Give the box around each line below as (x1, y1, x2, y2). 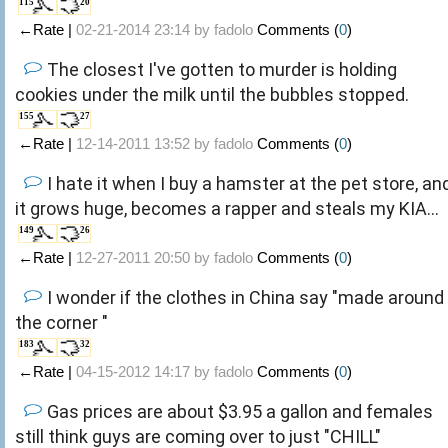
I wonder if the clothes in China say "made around (47, 286, 444, 308)
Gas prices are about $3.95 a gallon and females (47, 400, 433, 422)
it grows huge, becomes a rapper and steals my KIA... (15, 197, 439, 219)
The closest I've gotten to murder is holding (47, 58, 397, 80)
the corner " (15, 311, 108, 333)
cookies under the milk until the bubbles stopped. (15, 83, 409, 105)
